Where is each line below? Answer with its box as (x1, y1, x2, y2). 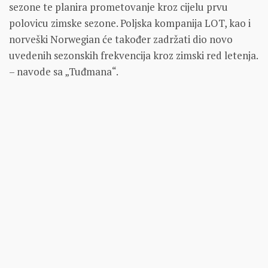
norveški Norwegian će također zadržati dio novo (9, 32, 233, 47)
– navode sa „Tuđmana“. (9, 65, 118, 79)
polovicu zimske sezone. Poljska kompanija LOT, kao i (9, 16, 251, 31)
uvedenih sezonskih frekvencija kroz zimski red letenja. (9, 48, 258, 63)
